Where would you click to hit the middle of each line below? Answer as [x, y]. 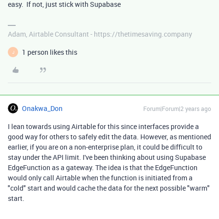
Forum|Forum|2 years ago [177, 109]
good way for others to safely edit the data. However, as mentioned [109, 137]
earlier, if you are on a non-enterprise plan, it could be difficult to [105, 147]
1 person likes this [50, 52]
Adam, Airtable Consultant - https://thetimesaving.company [100, 34]
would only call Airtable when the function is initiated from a [100, 178]
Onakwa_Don [42, 108]
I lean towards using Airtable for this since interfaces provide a [103, 126]
